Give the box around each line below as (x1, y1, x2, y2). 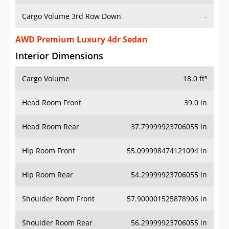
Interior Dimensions (15, 50, 103, 62)
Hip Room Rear (22, 170, 73, 180)
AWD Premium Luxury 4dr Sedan (15, 34, 148, 45)
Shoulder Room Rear (22, 218, 93, 228)
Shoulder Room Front (22, 194, 95, 204)
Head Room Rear (22, 122, 79, 132)
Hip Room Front (22, 146, 75, 156)
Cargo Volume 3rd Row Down (22, 11, 121, 21)
